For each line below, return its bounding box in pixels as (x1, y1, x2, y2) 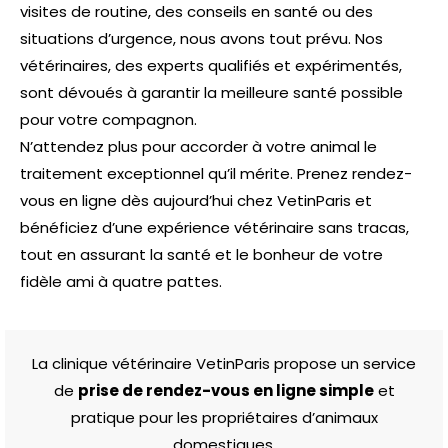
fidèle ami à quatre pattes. (20, 270, 222, 292)
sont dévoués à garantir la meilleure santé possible (20, 81, 403, 103)
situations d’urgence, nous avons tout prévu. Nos (20, 27, 383, 49)
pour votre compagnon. (20, 108, 197, 130)
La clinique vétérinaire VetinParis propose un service (32, 352, 416, 374)
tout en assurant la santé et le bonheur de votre (20, 243, 383, 265)
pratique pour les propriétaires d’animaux (70, 406, 378, 428)
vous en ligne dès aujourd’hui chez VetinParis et (20, 189, 372, 211)
